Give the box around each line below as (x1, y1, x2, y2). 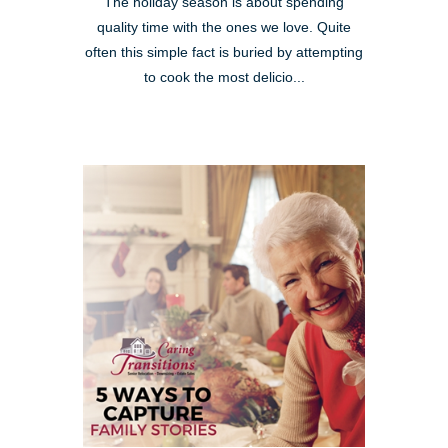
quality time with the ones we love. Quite (97, 19, 351, 35)
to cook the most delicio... (143, 69, 305, 85)
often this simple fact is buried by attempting (85, 44, 363, 60)
